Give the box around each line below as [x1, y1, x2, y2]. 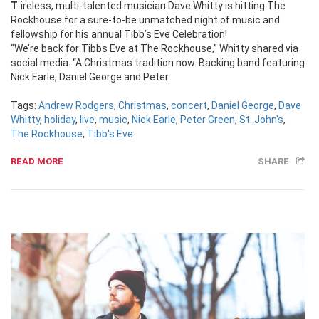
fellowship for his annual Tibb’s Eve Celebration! [11, 28, 227, 41]
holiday [44, 114, 75, 126]
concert [171, 100, 207, 112]
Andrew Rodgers [38, 100, 114, 112]
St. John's [239, 114, 283, 126]
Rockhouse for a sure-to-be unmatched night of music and [11, 14, 280, 26]
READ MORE [11, 156, 63, 167]
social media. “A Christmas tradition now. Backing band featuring [11, 57, 305, 69]
